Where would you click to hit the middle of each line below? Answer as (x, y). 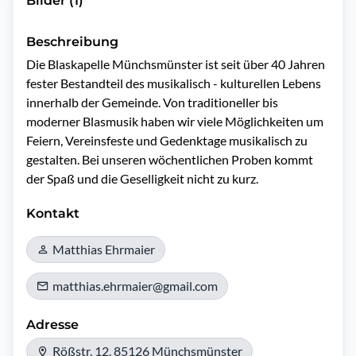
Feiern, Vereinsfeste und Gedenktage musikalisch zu (167, 140)
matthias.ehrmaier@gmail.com (135, 286)
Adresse (52, 325)
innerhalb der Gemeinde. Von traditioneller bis (152, 102)
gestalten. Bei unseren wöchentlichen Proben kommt (170, 159)
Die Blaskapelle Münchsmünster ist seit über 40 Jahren (176, 64)
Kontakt (53, 213)
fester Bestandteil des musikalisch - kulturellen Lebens (174, 83)
